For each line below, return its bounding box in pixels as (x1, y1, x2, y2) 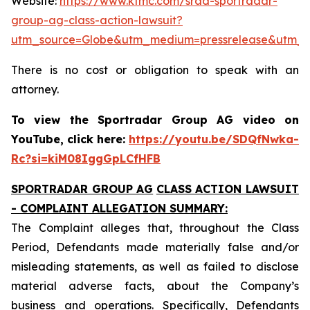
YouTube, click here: (11, 132, 129, 146)
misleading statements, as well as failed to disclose (11, 259, 299, 273)
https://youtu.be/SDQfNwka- (129, 132, 299, 146)
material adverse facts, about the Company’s (11, 279, 299, 293)
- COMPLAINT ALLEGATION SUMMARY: (11, 201, 228, 215)
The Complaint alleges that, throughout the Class (11, 221, 299, 235)
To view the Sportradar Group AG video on (11, 113, 299, 127)
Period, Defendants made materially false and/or (11, 240, 299, 254)
